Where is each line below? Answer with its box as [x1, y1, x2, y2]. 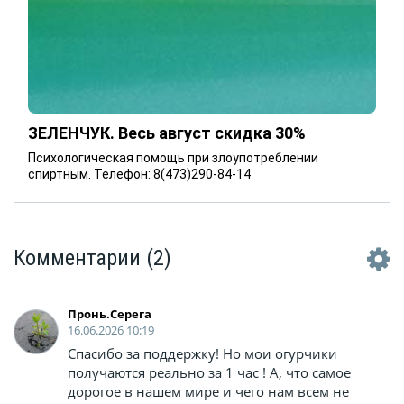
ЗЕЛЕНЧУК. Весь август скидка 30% [28, 124, 306, 143]
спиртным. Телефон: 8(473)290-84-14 [28, 167, 251, 182]
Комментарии [14, 245, 146, 271]
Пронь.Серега [68, 306, 151, 323]
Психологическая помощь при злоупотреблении [28, 151, 318, 166]
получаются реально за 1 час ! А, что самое [68, 363, 351, 382]
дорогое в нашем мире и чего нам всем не [68, 382, 349, 401]
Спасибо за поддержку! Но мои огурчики [68, 344, 337, 363]
